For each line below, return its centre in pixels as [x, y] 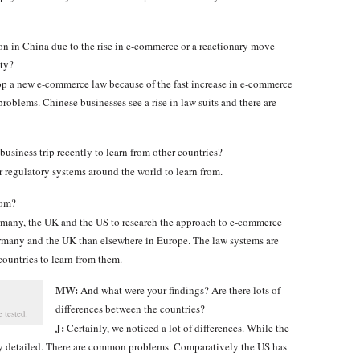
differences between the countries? [130, 309]
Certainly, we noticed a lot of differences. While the [177, 328]
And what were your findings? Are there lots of [179, 290]
